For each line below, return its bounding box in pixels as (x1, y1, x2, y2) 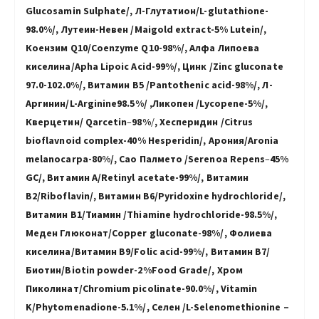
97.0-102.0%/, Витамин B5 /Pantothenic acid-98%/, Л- (26, 78, 273, 91)
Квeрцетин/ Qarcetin (26, 115, 127, 128)
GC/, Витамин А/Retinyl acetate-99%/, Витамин (26, 170, 249, 184)
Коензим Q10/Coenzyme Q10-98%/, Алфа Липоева (26, 41, 260, 54)
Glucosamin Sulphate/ (26, 4, 130, 17)
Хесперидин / (159, 115, 224, 128)
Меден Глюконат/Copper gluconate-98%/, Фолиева (26, 226, 273, 239)
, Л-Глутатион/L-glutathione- (130, 4, 269, 17)
